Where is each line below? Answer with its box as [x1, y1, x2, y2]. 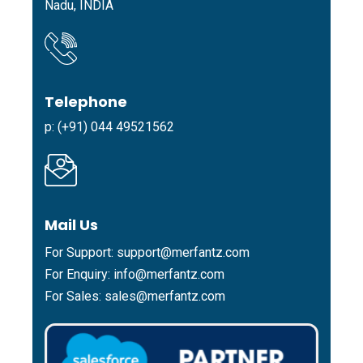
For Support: [45, 245, 117, 261]
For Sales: [45, 288, 105, 305]
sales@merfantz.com [105, 288, 225, 305]
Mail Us [45, 215, 98, 236]
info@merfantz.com [113, 267, 224, 283]
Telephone [45, 92, 127, 113]
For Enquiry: [45, 267, 113, 283]
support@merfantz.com [117, 245, 250, 261]
